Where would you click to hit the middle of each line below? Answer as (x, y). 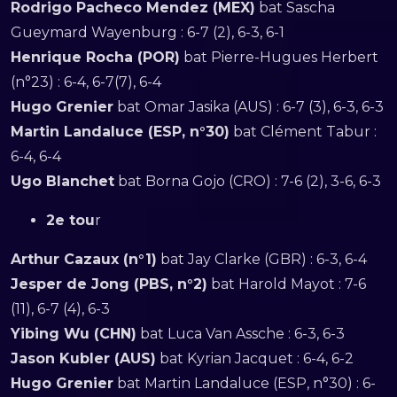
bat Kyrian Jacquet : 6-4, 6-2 (255, 358)
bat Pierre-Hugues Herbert (279, 57)
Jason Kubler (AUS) (83, 358)
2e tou (70, 220)
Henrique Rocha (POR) (95, 57)
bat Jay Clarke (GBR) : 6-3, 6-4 (262, 259)
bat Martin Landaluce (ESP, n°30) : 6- (245, 383)
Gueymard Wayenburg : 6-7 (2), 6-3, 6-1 (148, 32)
